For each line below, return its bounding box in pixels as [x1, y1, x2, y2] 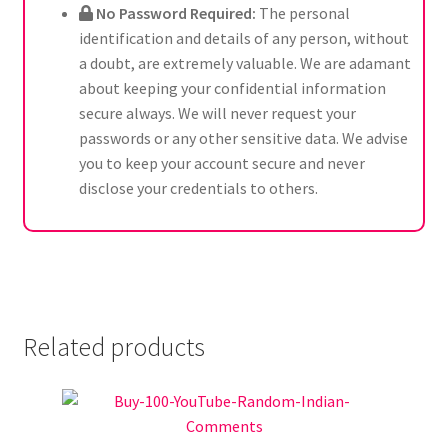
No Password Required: [95, 3, 259, 24]
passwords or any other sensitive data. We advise [78, 128, 408, 149]
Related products [22, 330, 205, 363]
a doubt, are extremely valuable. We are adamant [78, 53, 411, 74]
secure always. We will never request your [78, 103, 356, 124]
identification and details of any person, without [78, 28, 409, 49]
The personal [258, 3, 350, 24]
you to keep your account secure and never [78, 153, 365, 174]
